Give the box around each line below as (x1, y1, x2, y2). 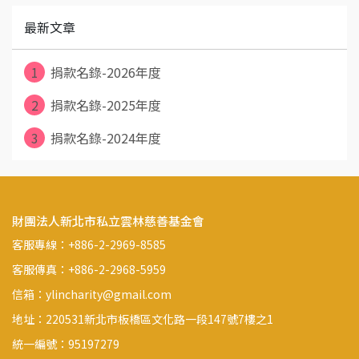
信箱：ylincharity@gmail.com (12, 286, 171, 302)
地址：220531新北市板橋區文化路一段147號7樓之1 (12, 311, 273, 327)
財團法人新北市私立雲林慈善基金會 (12, 212, 204, 229)
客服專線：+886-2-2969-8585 (12, 236, 166, 252)
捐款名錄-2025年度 (47, 95, 161, 115)
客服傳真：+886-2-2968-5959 (12, 261, 166, 277)
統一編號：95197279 (12, 336, 119, 352)
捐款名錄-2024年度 (47, 127, 161, 147)
